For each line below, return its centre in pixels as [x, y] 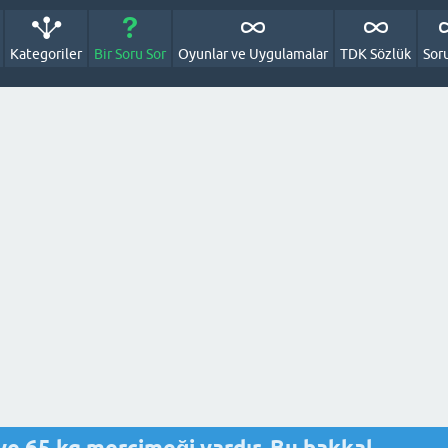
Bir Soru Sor [130, 54]
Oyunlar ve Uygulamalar [253, 54]
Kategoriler [46, 54]
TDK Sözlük [375, 54]
